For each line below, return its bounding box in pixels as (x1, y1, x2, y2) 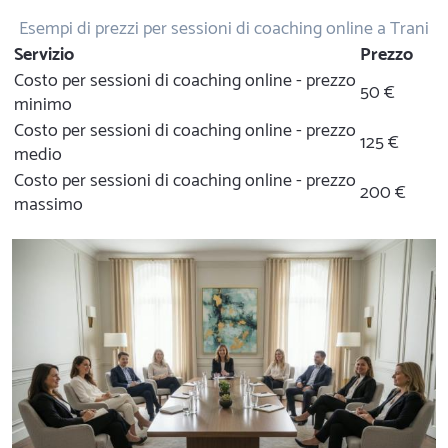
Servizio (14, 40, 74, 70)
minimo (14, 90, 72, 120)
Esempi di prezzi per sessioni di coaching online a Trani (19, 14, 429, 44)
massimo (14, 190, 83, 220)
